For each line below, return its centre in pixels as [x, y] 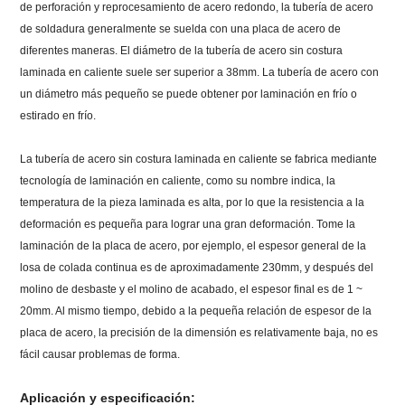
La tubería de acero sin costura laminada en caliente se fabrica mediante [199, 160]
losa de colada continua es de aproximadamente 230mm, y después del [197, 268]
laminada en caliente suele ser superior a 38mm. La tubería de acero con [200, 73]
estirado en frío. [58, 116]
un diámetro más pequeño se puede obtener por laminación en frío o [189, 94]
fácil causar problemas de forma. [100, 355]
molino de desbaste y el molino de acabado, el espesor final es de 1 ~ [192, 290]
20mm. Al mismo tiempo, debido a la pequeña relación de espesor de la [196, 311]
